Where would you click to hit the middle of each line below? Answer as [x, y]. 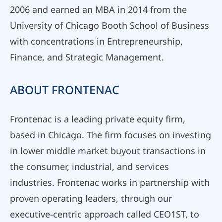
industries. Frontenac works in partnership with [110, 183]
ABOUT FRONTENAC [65, 90]
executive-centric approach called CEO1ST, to [105, 214]
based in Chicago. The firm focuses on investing [111, 135]
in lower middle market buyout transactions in [108, 151]
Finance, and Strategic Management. [87, 57]
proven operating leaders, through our [91, 198]
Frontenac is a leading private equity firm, [98, 119]
